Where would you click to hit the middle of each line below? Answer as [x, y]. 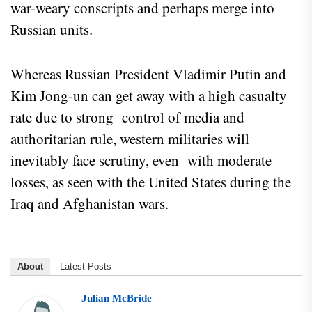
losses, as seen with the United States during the [151, 182]
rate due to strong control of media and [127, 117]
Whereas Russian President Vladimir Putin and [148, 74]
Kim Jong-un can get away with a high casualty [149, 96]
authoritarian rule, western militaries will [130, 139]
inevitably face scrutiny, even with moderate [141, 161]
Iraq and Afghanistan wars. [92, 204]
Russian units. [56, 30]
